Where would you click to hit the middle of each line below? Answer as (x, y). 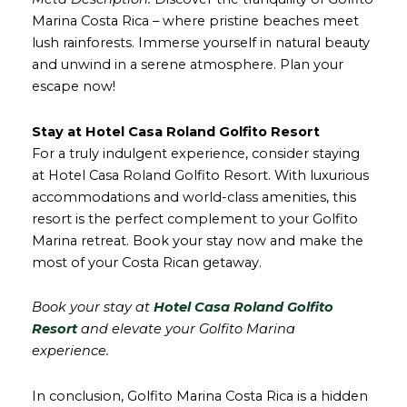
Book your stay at (93, 308)
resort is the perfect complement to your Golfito (195, 218)
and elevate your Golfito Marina (186, 329)
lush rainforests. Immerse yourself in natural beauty (201, 43)
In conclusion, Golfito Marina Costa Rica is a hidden (200, 396)
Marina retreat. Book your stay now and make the (198, 240)
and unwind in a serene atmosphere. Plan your (188, 65)
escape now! (74, 87)
